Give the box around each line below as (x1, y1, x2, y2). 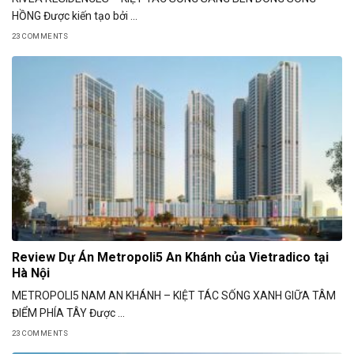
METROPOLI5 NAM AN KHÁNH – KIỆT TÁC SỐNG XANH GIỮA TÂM (12, 289, 336, 303)
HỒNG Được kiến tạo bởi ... (12, 9, 137, 23)
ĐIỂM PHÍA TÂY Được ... (12, 307, 125, 320)
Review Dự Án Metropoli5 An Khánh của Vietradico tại (12, 250, 329, 265)
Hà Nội (12, 265, 50, 281)
